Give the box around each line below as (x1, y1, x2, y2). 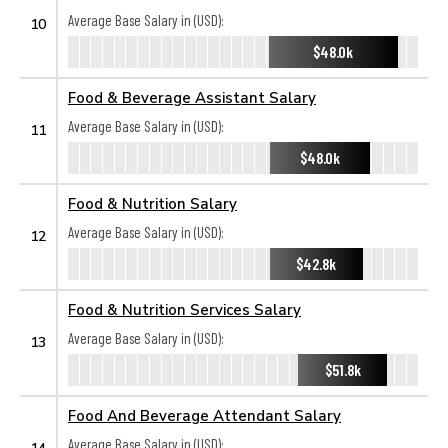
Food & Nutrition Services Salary (68, 300, 301, 318)
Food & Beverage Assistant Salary (68, 88, 316, 106)
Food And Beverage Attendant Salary (68, 406, 341, 424)
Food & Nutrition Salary (68, 194, 237, 212)
